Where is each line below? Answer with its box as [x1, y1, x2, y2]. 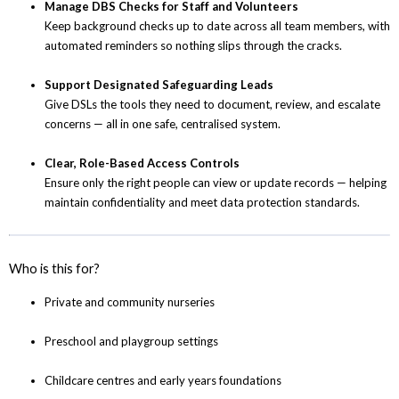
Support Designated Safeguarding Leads [45, 77, 273, 93]
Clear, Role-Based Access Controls [45, 156, 240, 171]
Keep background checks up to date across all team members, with [45, 19, 390, 34]
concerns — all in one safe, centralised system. [45, 117, 281, 132]
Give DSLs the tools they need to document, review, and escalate [45, 97, 380, 112]
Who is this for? [9, 261, 100, 277]
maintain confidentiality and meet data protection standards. [45, 195, 360, 210]
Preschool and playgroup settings [45, 334, 218, 349]
